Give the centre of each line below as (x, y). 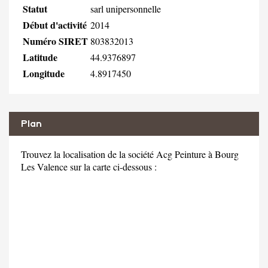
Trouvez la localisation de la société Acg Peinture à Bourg (130, 154)
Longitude (44, 73)
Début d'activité (55, 25)
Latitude (40, 57)
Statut (35, 8)
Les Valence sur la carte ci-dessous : (89, 166)
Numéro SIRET (55, 41)
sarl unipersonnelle (126, 8)
